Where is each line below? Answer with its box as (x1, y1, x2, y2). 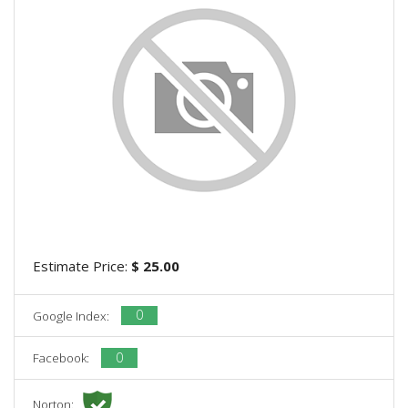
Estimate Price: (33, 256, 131, 275)
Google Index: (33, 307, 112, 324)
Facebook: (33, 349, 92, 366)
